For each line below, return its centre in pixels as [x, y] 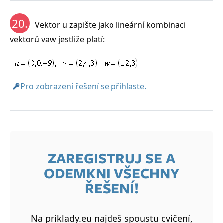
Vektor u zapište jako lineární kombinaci [110, 25]
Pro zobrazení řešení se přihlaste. [83, 86]
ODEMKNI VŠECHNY [111, 173]
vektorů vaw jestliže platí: [57, 40]
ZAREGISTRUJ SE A [111, 158]
